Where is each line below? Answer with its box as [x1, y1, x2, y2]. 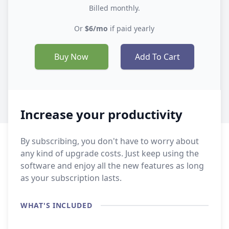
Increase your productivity [20, 106, 182, 123]
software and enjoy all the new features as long [20, 160, 204, 172]
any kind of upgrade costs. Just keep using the [20, 148, 199, 159]
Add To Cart [134, 51, 180, 63]
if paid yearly [108, 24, 154, 34]
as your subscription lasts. [20, 172, 122, 184]
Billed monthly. [88, 3, 140, 13]
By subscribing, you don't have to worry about [20, 135, 199, 147]
